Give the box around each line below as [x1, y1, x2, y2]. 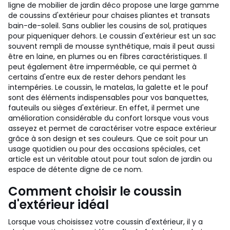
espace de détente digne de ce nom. [8, 164, 143, 175]
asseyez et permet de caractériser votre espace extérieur [8, 123, 217, 133]
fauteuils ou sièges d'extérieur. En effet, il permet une [8, 103, 200, 113]
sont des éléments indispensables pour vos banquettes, [8, 92, 208, 103]
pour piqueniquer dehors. [8, 31, 100, 41]
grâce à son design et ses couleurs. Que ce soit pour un [8, 133, 208, 144]
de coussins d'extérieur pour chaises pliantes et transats [8, 10, 210, 21]
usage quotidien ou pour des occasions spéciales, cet [8, 144, 201, 154]
